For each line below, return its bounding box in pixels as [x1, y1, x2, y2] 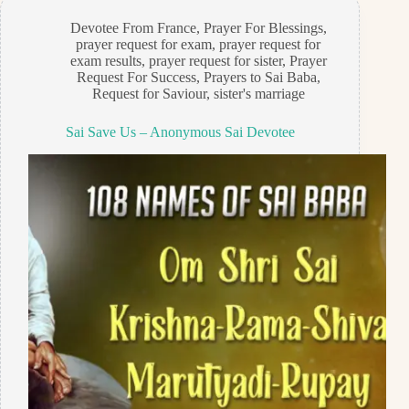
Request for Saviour [91, 86, 206, 102]
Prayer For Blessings [203, 20, 323, 37]
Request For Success [76, 69, 196, 86]
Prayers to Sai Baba [203, 69, 317, 86]
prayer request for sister [148, 53, 282, 69]
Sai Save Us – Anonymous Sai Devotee [65, 124, 295, 141]
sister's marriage [213, 86, 305, 102]
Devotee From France [69, 20, 196, 37]
